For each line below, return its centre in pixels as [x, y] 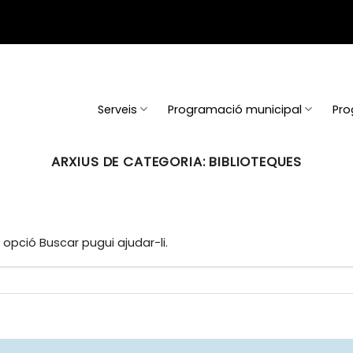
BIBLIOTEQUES [256, 162]
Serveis [118, 109]
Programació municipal [235, 109]
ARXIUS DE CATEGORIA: [130, 162]
